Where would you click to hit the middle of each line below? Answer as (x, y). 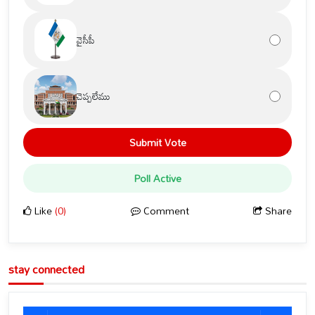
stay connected (46, 269)
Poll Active (157, 178)
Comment (165, 210)
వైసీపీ (86, 40)
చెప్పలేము (93, 96)
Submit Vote (157, 142)
